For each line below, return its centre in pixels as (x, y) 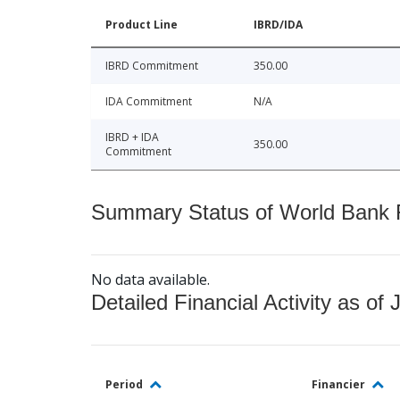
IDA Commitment (149, 102)
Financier (340, 385)
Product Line (142, 25)
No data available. (150, 280)
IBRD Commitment (152, 66)
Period (125, 385)
